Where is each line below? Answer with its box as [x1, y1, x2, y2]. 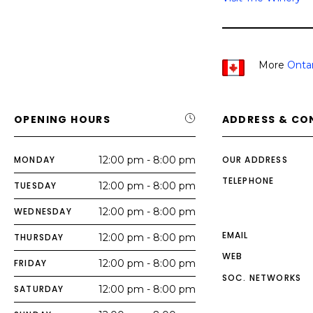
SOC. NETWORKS [221, 272, 302, 284]
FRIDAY [14, 257, 48, 269]
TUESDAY [14, 180, 57, 191]
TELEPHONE [221, 175, 275, 187]
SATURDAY [14, 283, 64, 295]
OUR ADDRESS [221, 154, 288, 166]
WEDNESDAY [14, 205, 72, 217]
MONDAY [14, 154, 56, 166]
